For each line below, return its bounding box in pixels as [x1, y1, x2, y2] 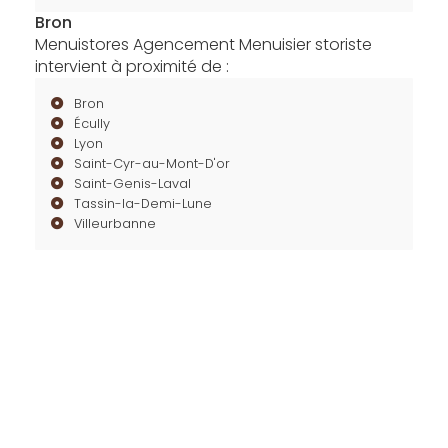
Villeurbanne [73, 215, 156, 232]
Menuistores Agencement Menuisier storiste [34, 33, 372, 56]
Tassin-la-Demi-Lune [73, 195, 212, 212]
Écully [73, 115, 110, 132]
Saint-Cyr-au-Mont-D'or [73, 155, 230, 172]
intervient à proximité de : [34, 55, 229, 78]
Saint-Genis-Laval [73, 175, 191, 192]
